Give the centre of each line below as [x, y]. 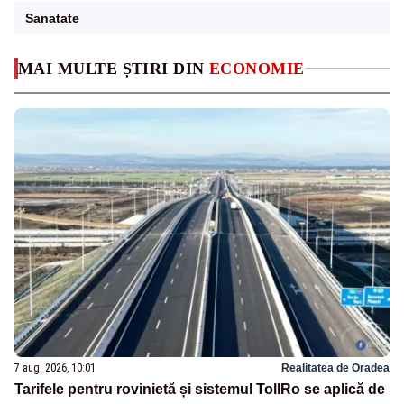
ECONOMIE [257, 68]
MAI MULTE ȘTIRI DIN [114, 68]
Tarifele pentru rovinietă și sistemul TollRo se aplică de [200, 390]
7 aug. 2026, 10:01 [55, 368]
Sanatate [52, 18]
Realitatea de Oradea [335, 368]
